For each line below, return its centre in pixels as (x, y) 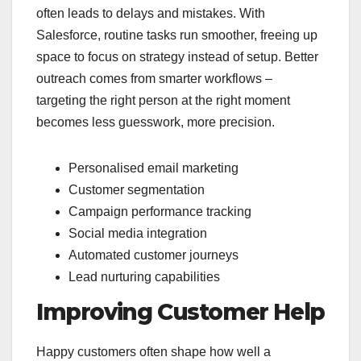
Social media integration (138, 233)
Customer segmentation (137, 189)
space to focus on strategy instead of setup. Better (177, 56)
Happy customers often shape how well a (154, 352)
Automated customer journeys (154, 255)
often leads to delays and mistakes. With (151, 13)
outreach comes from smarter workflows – (154, 78)
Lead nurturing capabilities (144, 276)
